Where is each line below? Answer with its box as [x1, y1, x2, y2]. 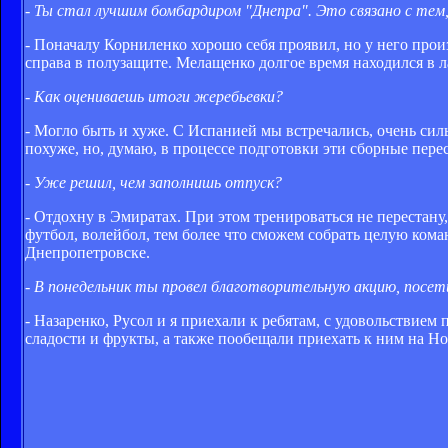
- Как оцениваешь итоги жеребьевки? [25, 87, 283, 105]
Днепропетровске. [25, 243, 150, 261]
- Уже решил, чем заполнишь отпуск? [25, 173, 282, 191]
